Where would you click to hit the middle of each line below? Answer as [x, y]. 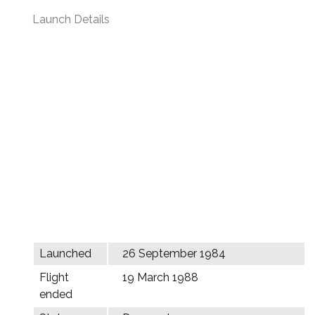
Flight [54, 277]
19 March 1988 [160, 277]
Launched [65, 253]
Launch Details [71, 19]
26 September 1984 [174, 253]
